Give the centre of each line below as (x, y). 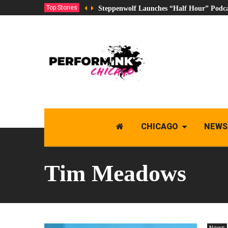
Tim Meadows (115, 173)
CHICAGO (159, 126)
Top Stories (62, 8)
